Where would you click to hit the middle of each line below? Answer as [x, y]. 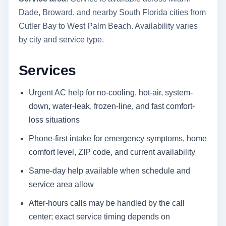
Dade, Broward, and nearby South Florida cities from [112, 12]
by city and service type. [61, 39]
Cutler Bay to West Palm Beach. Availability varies [108, 26]
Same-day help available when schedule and [109, 171]
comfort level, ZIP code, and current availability [112, 152]
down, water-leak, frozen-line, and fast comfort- [112, 106]
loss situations [54, 120]
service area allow [61, 184]
